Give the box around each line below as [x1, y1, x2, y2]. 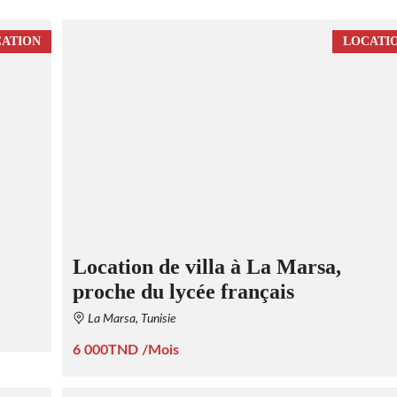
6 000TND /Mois [72, 342, 179, 357]
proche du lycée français [72, 279, 294, 303]
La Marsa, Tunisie [84, 312, 176, 325]
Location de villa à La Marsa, [72, 254, 341, 278]
